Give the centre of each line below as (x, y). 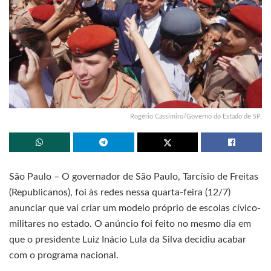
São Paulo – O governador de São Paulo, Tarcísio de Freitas (134, 177)
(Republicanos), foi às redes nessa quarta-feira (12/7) (120, 193)
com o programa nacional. (64, 256)
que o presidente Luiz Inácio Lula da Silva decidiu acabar (128, 240)
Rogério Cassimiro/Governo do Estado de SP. (196, 117)
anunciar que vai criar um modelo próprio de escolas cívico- (135, 208)
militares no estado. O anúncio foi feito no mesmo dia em (130, 224)
